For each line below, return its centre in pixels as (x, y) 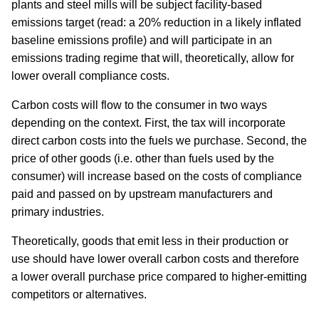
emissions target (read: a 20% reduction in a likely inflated (156, 23)
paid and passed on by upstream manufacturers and (142, 194)
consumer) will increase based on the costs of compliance (157, 177)
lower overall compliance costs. (90, 76)
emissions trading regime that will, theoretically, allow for (153, 58)
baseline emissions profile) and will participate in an (142, 41)
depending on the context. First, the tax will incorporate (148, 123)
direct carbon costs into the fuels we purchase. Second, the (159, 141)
